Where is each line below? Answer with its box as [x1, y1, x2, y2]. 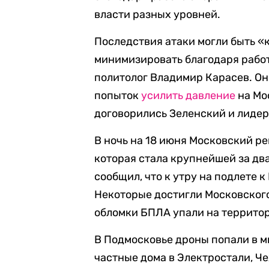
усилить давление [141, 89, 236, 102]
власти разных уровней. [94, 8, 221, 21]
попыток [94, 89, 142, 102]
